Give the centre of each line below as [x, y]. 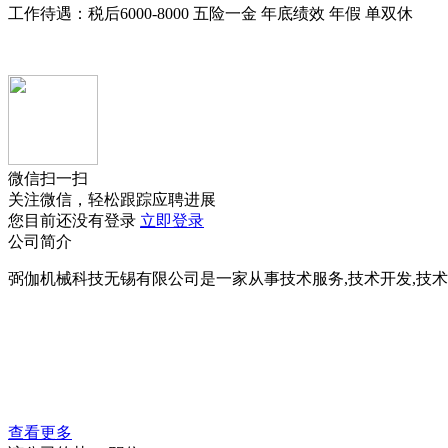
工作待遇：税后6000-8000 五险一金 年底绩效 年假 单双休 [210, 13]
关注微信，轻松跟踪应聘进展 [112, 199]
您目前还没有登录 [74, 220]
